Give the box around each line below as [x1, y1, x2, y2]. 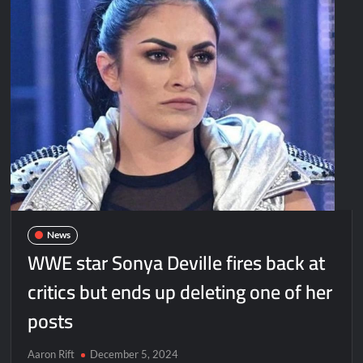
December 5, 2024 [90, 347, 179, 361]
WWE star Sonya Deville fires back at [28, 244, 326, 281]
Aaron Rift [28, 347, 75, 361]
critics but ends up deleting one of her [28, 273, 333, 310]
